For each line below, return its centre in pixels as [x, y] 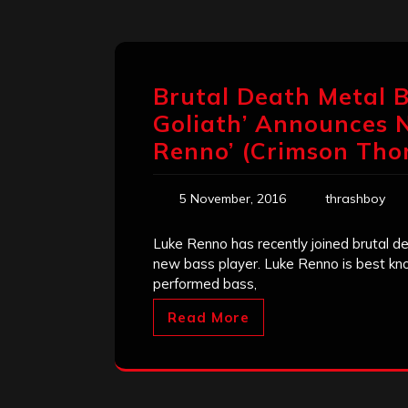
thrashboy [355, 199]
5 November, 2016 [233, 199]
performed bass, [205, 284]
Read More [209, 318]
